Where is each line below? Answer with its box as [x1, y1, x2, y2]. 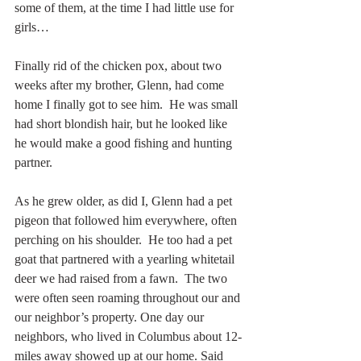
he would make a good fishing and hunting [15, 135, 235, 150]
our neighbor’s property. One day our [15, 309, 207, 324]
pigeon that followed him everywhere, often [15, 213, 240, 227]
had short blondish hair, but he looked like [15, 116, 230, 131]
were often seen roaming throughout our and [15, 290, 243, 305]
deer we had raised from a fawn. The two [15, 271, 230, 285]
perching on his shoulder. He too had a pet [15, 232, 235, 247]
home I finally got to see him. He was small [15, 97, 241, 111]
